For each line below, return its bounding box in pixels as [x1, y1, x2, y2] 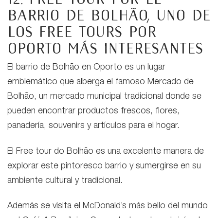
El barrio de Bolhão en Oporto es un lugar [7, 63, 165, 73]
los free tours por [7, 23, 156, 41]
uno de [156, 6, 210, 24]
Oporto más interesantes [7, 39, 203, 57]
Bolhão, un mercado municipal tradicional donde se [7, 92, 201, 102]
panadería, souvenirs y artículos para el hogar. [7, 122, 182, 131]
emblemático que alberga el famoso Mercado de [7, 78, 194, 87]
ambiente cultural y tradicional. [7, 176, 123, 185]
